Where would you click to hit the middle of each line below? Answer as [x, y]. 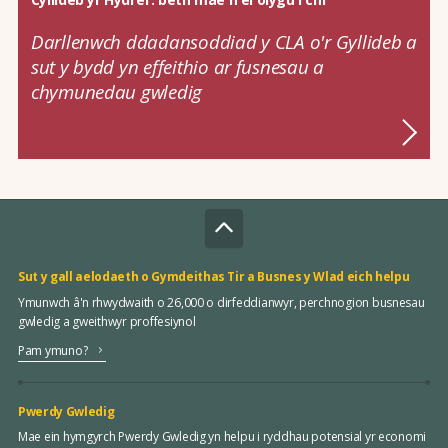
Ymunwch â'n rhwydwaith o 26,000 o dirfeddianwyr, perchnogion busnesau [221, 302]
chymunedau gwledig [116, 91]
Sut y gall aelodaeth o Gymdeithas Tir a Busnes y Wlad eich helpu [213, 277]
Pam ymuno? [52, 350]
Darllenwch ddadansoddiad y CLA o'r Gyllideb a [223, 41]
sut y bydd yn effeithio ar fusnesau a [177, 66]
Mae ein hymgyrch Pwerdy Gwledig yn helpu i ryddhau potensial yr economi [222, 437]
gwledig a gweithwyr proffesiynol [106, 321]
